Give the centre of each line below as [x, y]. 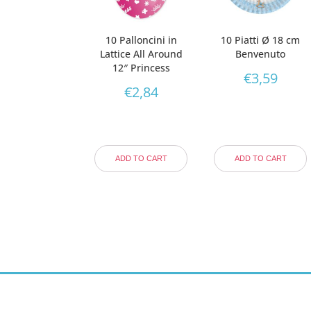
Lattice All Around [141, 53]
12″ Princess [141, 67]
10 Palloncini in [141, 40]
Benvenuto [261, 53]
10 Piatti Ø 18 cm [261, 40]
